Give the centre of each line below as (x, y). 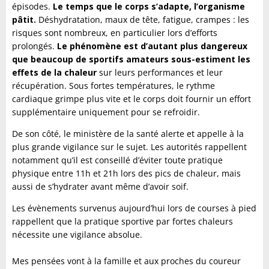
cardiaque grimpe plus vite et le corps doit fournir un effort (131, 99)
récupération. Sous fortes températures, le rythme (113, 86)
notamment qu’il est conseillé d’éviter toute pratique (117, 160)
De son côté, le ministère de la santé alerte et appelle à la (128, 134)
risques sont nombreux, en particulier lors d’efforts (115, 33)
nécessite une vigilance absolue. (77, 235)
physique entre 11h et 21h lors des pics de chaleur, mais (126, 174)
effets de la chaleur (54, 73)
